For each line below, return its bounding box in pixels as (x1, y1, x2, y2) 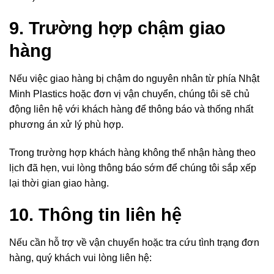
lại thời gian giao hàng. (9, 178, 109, 189)
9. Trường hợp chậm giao (9, 18, 226, 38)
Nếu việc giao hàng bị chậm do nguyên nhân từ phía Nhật (9, 73, 259, 84)
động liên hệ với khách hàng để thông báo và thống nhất (9, 104, 253, 115)
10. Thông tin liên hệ (9, 204, 182, 224)
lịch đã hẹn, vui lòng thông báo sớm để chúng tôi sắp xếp (9, 163, 256, 174)
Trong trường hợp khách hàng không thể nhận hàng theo (9, 147, 256, 158)
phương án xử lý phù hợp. (9, 119, 124, 130)
